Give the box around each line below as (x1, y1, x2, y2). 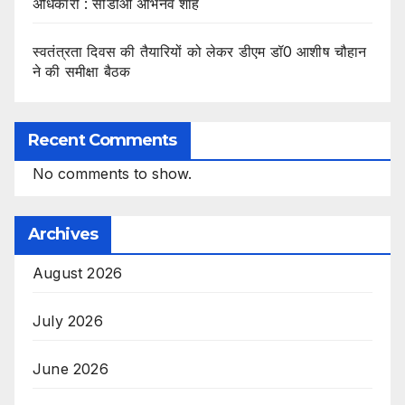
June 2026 (33, 359, 108, 378)
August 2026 (33, 263, 123, 282)
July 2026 (33, 311, 103, 330)
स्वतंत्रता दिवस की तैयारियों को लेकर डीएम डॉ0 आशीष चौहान (33, 42, 367, 61)
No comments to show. (33, 164, 192, 183)
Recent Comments (28, 129, 177, 150)
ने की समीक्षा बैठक (33, 61, 131, 80)
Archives (28, 223, 98, 244)
